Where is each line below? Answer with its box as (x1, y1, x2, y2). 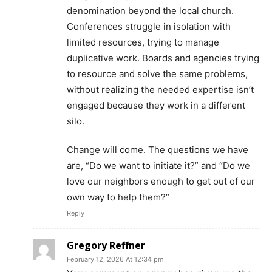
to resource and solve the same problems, (67, 68, 248, 80)
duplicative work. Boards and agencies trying (67, 52, 259, 64)
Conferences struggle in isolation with (67, 21, 231, 33)
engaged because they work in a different (67, 100, 245, 112)
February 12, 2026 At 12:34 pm (67, 255, 164, 264)
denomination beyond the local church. (67, 5, 234, 17)
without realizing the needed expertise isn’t (67, 84, 254, 96)
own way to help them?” (67, 191, 169, 203)
